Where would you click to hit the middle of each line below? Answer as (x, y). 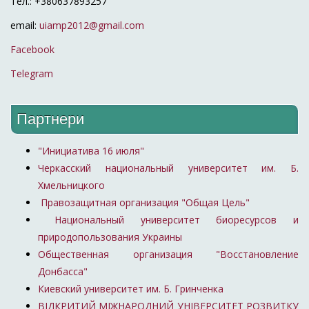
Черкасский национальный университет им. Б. (168, 168)
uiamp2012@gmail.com (92, 25)
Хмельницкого (71, 186)
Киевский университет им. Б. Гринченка (132, 289)
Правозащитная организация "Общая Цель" (144, 203)
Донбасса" (63, 272)
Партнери (51, 119)
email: (25, 25)
